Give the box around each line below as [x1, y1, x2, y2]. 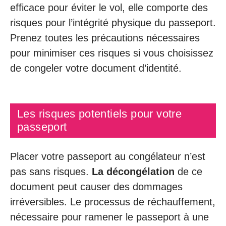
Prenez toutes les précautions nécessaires [10, 32, 200, 43]
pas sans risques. [10, 166, 92, 177]
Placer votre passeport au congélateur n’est [10, 151, 205, 162]
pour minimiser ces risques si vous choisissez [10, 47, 213, 59]
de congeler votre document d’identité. [10, 63, 182, 74]
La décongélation [92, 166, 175, 177]
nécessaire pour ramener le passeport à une [10, 211, 209, 222]
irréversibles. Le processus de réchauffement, [10, 196, 215, 207]
